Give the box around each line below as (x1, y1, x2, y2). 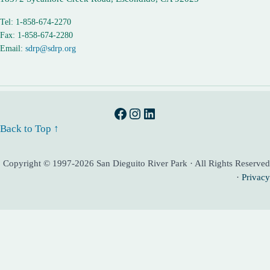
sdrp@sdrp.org (25, 43, 77, 53)
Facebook (113, 105, 169, 121)
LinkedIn (142, 105, 195, 121)
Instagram (127, 105, 186, 121)
